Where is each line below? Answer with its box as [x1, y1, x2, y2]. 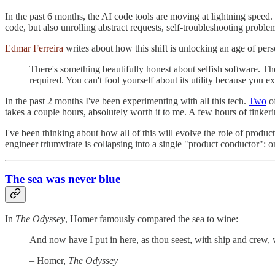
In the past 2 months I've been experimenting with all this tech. [5, 95, 249, 106]
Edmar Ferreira [5, 42, 63, 53]
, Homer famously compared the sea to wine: [65, 214, 238, 225]
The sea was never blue [5, 172, 120, 185]
